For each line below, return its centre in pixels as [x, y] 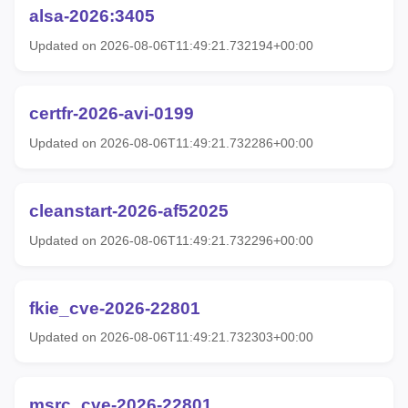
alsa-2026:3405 [92, 16]
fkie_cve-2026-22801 [115, 308]
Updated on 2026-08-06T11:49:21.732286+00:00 [171, 143]
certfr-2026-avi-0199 [112, 114]
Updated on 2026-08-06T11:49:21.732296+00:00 [171, 240]
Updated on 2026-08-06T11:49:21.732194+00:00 [171, 46]
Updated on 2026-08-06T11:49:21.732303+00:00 [171, 337]
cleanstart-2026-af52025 [129, 210]
